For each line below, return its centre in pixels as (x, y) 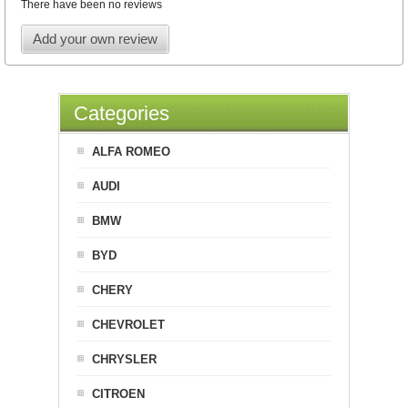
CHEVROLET (128, 324)
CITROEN (118, 393)
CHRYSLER (124, 359)
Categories (122, 113)
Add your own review (95, 38)
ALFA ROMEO (131, 151)
